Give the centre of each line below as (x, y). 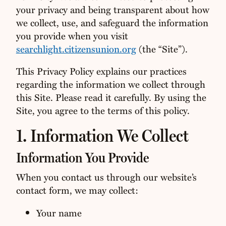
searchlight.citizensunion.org (76, 48)
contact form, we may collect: (77, 190)
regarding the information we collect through (110, 84)
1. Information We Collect (102, 136)
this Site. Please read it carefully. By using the (111, 97)
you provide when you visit (72, 35)
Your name (59, 212)
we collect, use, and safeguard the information (112, 22)
